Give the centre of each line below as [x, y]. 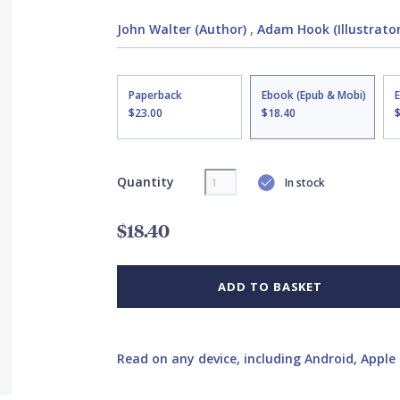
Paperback [155, 95]
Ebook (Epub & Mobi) [313, 95]
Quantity [145, 181]
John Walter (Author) [181, 29]
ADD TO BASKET [271, 287]
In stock [304, 182]
